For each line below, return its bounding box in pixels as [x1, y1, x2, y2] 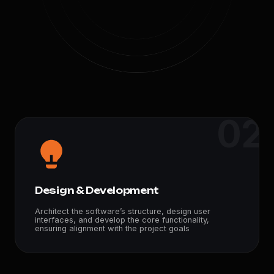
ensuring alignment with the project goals [35, 223, 190, 233]
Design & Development [35, 185, 160, 196]
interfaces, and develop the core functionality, [35, 215, 209, 224]
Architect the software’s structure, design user [35, 206, 210, 216]
